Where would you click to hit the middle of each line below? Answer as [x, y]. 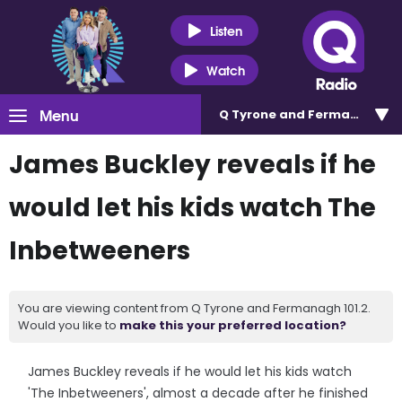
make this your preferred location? [233, 325]
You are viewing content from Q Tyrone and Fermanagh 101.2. [194, 308]
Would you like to [69, 325]
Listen [226, 30]
